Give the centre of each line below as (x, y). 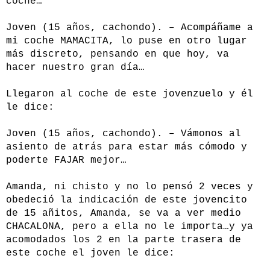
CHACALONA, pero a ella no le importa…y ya (130, 227)
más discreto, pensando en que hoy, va (118, 55)
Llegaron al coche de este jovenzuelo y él (130, 94)
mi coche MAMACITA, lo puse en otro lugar (127, 41)
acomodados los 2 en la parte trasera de (124, 240)
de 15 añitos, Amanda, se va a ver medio (124, 214)
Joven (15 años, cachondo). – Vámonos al (124, 134)
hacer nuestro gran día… (75, 68)
